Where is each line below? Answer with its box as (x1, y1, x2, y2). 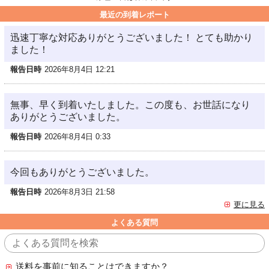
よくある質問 (111, 218, 158, 227)
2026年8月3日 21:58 (44, 187, 115, 196)
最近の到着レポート (99, 10, 170, 19)
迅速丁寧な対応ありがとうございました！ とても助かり (10, 32, 253, 43)
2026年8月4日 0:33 (44, 132, 110, 141)
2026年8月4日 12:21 (44, 65, 115, 74)
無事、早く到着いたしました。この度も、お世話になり (10, 100, 250, 110)
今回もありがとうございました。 (10, 167, 154, 177)
